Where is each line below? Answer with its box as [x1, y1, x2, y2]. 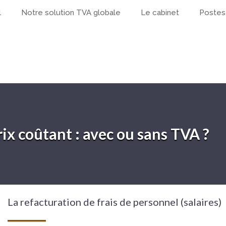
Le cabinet [141, 8, 179, 17]
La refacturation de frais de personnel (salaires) [8, 196, 221, 208]
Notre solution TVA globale [21, 8, 121, 17]
